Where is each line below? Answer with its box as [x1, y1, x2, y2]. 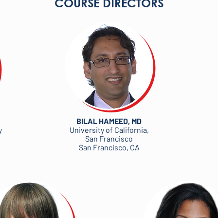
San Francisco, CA [78, 143, 140, 152]
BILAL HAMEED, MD [76, 116, 142, 126]
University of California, [69, 125, 149, 134]
